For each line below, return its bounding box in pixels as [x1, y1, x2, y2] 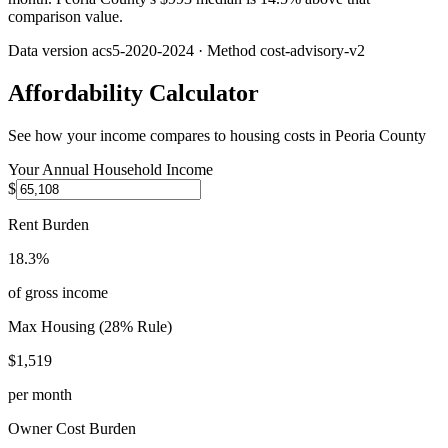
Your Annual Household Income [8, 161, 213, 179]
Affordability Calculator [8, 80, 259, 107]
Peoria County [335, 127, 426, 145]
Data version [8, 42, 92, 60]
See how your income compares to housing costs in [8, 127, 335, 145]
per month [8, 386, 72, 404]
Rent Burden [8, 216, 89, 234]
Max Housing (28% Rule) [8, 318, 172, 336]
